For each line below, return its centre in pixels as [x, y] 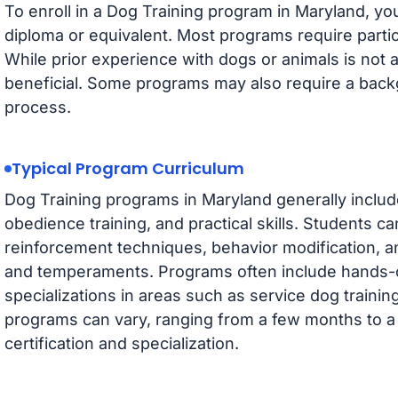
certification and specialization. [121, 344]
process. [37, 107]
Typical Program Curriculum [127, 168]
